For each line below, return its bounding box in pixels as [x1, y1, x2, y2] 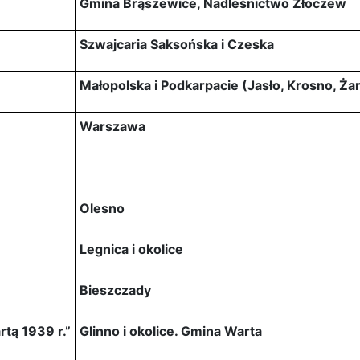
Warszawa [80, 117, 145, 134]
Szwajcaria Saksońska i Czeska [80, 35, 274, 52]
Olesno [80, 199, 125, 216]
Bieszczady [80, 281, 151, 298]
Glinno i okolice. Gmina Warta [80, 322, 262, 339]
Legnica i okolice [80, 240, 183, 257]
